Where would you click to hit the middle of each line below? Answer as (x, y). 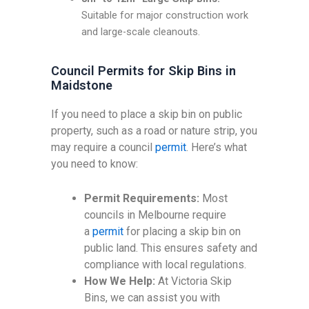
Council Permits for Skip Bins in (144, 71)
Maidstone (82, 86)
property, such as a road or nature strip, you (154, 131)
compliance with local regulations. (166, 265)
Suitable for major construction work (165, 15)
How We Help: (120, 281)
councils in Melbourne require (156, 215)
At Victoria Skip (194, 281)
